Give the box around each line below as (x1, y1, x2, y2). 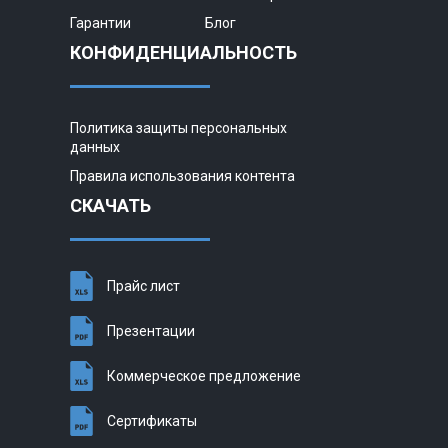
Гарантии (70, 14, 131, 31)
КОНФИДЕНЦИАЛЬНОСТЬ (70, 41, 297, 63)
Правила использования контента (70, 167, 295, 184)
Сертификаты (107, 412, 197, 429)
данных (70, 138, 120, 155)
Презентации (107, 322, 195, 339)
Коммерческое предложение (107, 367, 301, 384)
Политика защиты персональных (70, 119, 287, 136)
